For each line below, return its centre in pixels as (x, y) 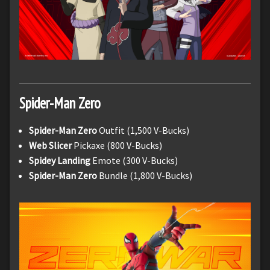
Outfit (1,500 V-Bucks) (143, 130)
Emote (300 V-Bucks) (135, 161)
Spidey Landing (61, 161)
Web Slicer (50, 146)
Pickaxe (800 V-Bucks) (117, 146)
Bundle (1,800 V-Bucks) (146, 176)
